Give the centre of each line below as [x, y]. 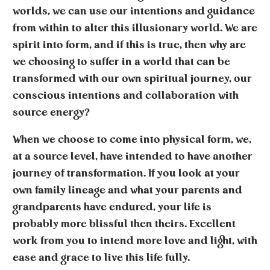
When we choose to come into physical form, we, [132, 140]
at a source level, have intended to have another [133, 157]
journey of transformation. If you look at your [126, 174]
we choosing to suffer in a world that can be [121, 62]
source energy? [51, 113]
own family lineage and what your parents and [127, 190]
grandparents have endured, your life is [112, 207]
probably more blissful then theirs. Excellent [124, 224]
